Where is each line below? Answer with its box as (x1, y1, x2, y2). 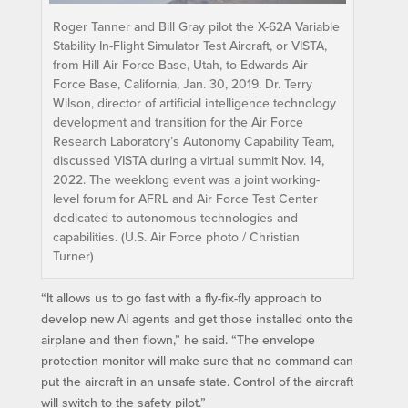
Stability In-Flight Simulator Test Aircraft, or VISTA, (52, 36, 327, 55)
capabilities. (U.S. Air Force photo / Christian (52, 227, 300, 246)
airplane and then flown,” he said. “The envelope (40, 330, 315, 349)
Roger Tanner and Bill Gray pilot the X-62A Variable (52, 16, 340, 36)
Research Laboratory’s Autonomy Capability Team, (52, 131, 334, 150)
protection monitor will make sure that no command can (40, 351, 353, 370)
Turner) (52, 246, 94, 265)
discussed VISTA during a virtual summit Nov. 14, (52, 150, 324, 169)
